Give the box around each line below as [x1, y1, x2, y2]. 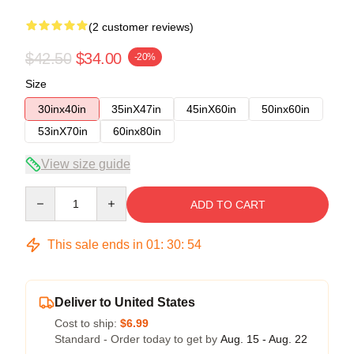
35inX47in [111, 102, 161, 115]
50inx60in [262, 102, 310, 115]
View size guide [41, 156, 130, 171]
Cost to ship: [55, 316, 120, 330]
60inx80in [113, 124, 161, 137]
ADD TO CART [190, 198, 265, 211]
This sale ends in [44, 237, 146, 251]
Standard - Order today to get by [55, 332, 220, 345]
